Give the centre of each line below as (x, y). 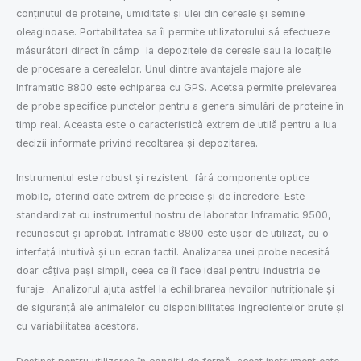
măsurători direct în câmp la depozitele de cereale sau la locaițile (174, 51)
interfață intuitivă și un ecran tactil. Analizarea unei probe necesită (173, 252)
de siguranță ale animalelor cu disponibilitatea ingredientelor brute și (180, 308)
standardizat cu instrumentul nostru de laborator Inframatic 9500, (174, 215)
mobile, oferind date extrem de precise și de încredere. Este (160, 197)
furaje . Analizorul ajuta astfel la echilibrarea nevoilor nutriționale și (175, 289)
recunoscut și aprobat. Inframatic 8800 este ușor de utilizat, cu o (172, 234)
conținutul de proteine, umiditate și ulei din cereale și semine (160, 14)
